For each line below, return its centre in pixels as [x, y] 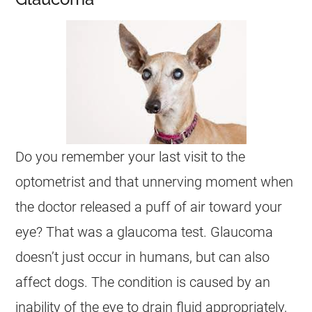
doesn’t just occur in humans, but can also [143, 257]
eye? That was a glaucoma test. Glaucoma [145, 232]
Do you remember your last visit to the [131, 157]
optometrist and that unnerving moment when [155, 182]
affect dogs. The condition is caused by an [143, 282]
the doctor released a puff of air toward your [149, 207]
